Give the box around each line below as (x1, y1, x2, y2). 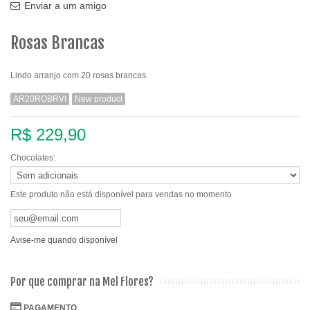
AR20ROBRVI (13, 94, 66, 104)
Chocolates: (10, 153, 57, 163)
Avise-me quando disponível (10, 235, 118, 246)
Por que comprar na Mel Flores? (10, 275, 154, 289)
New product (75, 94, 122, 104)
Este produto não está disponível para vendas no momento (10, 190, 232, 200)
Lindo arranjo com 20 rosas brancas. (10, 71, 148, 81)
